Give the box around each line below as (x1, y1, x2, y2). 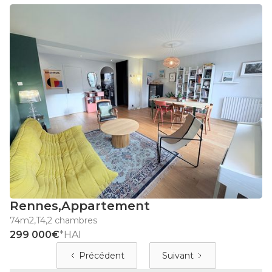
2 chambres (47, 215, 97, 226)
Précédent (78, 250, 124, 262)
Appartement (61, 199, 150, 214)
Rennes (10, 199, 58, 214)
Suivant (161, 250, 194, 262)
